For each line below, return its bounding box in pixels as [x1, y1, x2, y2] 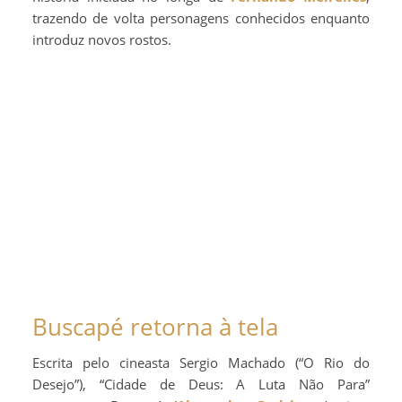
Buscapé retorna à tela [32, 310, 278, 343]
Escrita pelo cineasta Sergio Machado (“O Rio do [32, 353, 370, 371]
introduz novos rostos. [32, 30, 171, 48]
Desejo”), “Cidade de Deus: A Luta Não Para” [32, 374, 370, 393]
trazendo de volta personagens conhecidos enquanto [32, 8, 370, 27]
